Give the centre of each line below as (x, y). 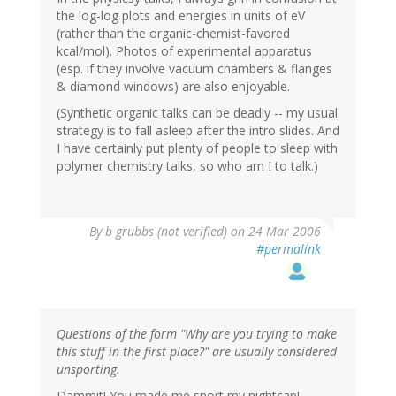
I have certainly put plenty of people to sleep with (197, 148)
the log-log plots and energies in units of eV (181, 16)
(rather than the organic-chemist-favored (173, 34)
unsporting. (88, 369)
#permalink (289, 249)
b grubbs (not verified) (166, 232)
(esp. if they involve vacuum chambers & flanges (194, 69)
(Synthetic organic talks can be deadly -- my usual (197, 113)
